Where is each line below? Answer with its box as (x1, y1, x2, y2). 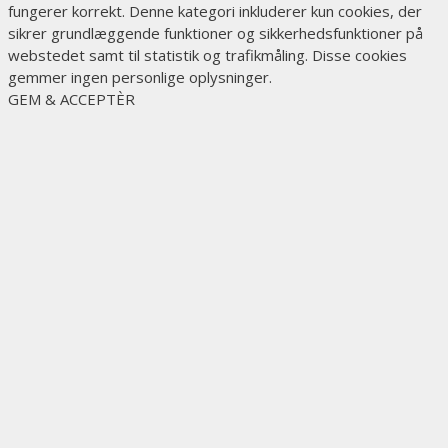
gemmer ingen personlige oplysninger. (8, 66, 272, 87)
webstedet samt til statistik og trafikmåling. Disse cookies (8, 44, 407, 65)
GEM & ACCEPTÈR (8, 88, 135, 109)
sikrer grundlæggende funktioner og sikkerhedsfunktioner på (8, 22, 423, 43)
